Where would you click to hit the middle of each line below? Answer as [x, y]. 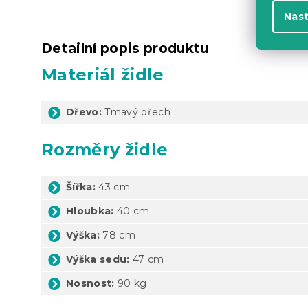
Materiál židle [103, 74]
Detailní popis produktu [125, 48]
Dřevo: [84, 112]
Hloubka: [90, 211]
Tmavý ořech [136, 112]
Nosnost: [90, 283]
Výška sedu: [98, 259]
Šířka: [81, 187]
